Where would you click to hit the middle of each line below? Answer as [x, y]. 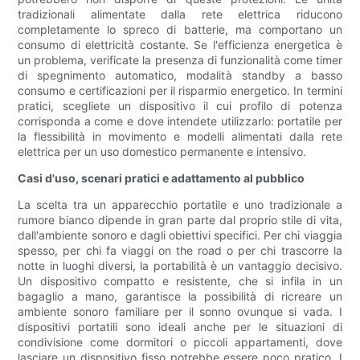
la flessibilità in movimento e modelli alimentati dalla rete [180, 137]
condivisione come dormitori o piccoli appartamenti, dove [180, 342]
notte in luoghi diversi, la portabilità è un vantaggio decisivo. [180, 266]
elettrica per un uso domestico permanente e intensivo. [162, 152]
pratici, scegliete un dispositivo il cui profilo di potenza [180, 106]
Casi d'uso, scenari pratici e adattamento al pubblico [162, 178]
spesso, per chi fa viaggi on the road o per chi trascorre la [180, 251]
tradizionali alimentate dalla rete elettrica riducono [180, 14]
